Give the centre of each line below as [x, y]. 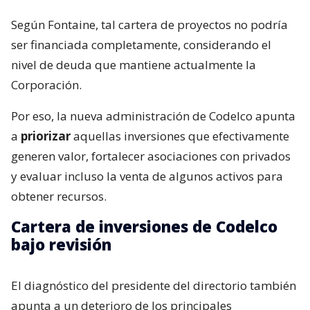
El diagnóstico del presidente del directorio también [154, 285]
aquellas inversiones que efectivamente [180, 136]
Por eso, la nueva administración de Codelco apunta [153, 116]
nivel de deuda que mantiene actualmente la [134, 64]
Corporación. [46, 84]
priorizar [46, 136]
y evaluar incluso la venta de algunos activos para [147, 176]
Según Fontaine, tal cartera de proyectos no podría [149, 24]
